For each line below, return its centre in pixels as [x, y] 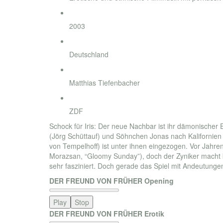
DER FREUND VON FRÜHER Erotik [107, 214]
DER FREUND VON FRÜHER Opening [111, 181]
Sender [79, 98]
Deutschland [89, 54]
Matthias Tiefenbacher [105, 83]
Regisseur [83, 69]
